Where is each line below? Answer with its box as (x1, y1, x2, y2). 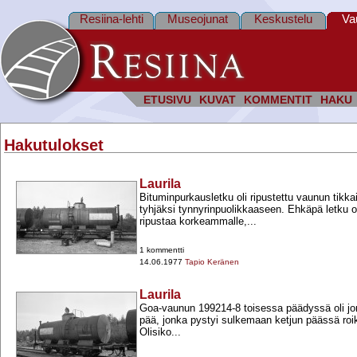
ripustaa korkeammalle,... (139, 215, 257, 228)
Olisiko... (139, 326, 181, 339)
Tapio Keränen (185, 257, 239, 267)
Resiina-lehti (79, 12, 143, 25)
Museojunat (167, 12, 228, 25)
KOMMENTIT (244, 94, 312, 106)
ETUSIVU (143, 94, 191, 106)
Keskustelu (254, 12, 312, 25)
